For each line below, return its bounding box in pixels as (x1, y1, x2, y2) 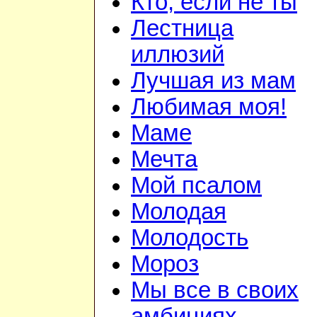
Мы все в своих (131, 277, 299, 304)
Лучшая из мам (131, 68, 296, 94)
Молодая (131, 199, 226, 225)
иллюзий (131, 42, 224, 68)
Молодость (131, 225, 248, 251)
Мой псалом (131, 173, 262, 199)
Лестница (131, 16, 234, 42)
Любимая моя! (131, 94, 287, 120)
